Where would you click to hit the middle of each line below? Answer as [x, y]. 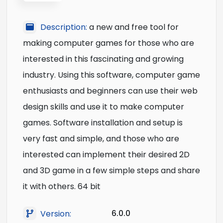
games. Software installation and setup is [103, 123]
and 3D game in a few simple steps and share [111, 171]
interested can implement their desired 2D [106, 155]
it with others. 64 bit [62, 187]
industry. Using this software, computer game [111, 75]
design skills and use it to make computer [104, 107]
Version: [56, 214]
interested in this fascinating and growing [103, 59]
